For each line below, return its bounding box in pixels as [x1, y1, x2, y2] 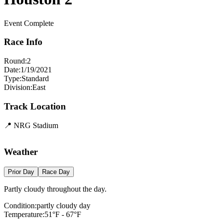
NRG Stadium [14, 121, 58, 130]
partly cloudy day [37, 201, 90, 210]
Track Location [4, 101, 66, 111]
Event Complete [4, 19, 54, 27]
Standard [22, 74, 49, 83]
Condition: [4, 201, 37, 210]
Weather [4, 147, 38, 157]
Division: [4, 83, 32, 92]
